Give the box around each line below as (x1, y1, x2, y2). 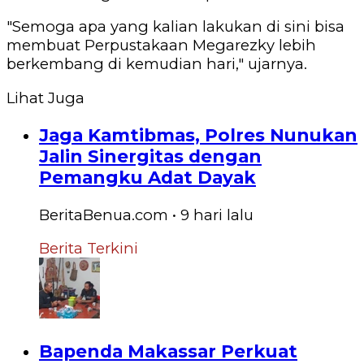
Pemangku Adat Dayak (39, 167, 256, 188)
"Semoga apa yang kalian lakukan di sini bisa (6, 17, 344, 37)
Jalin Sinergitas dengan (39, 145, 262, 167)
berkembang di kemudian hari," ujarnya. (6, 54, 307, 74)
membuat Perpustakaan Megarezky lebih (6, 36, 316, 55)
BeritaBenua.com (39, 205, 168, 224)
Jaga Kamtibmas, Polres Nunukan (39, 124, 357, 146)
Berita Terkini (39, 239, 138, 258)
